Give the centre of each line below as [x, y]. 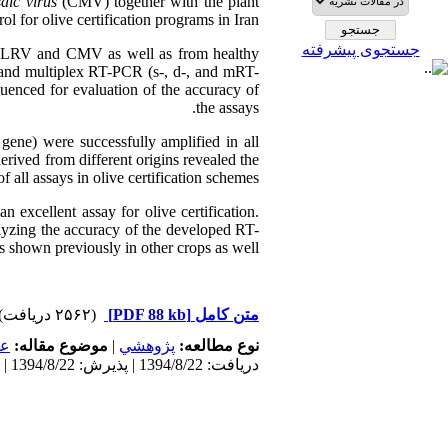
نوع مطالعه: [217, 345]
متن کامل [225, 314]
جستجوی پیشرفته [360, 49]
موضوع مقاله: [59, 345]
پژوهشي [147, 345]
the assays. [227, 107]
